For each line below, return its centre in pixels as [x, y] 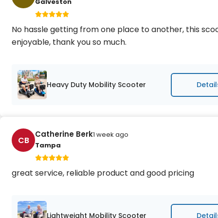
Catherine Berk [64, 134]
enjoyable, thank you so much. [69, 42]
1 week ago [111, 135]
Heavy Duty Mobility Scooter [96, 84]
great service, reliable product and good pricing [103, 173]
